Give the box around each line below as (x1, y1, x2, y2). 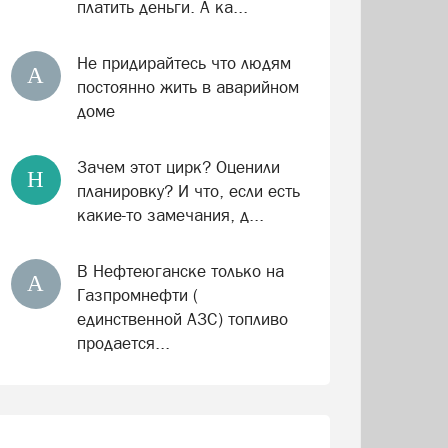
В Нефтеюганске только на (76, 261, 284, 281)
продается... (76, 333, 170, 353)
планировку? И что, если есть (76, 181, 300, 201)
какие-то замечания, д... (76, 205, 264, 225)
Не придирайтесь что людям (76, 53, 291, 73)
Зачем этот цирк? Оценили (76, 157, 280, 177)
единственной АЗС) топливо (76, 309, 288, 329)
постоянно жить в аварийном (76, 77, 299, 97)
